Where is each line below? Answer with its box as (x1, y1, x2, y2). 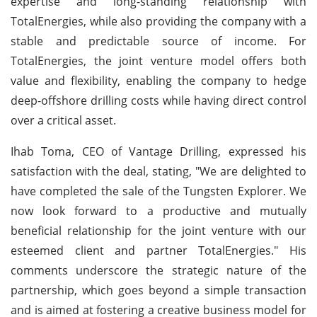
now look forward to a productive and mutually (11, 202, 306, 219)
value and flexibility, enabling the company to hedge (11, 72, 306, 88)
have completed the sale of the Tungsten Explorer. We (11, 183, 306, 199)
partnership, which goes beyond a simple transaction (11, 282, 306, 298)
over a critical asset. (11, 112, 116, 128)
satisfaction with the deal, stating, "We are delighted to (11, 163, 306, 179)
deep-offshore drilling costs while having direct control (11, 92, 306, 108)
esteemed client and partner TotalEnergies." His (11, 242, 306, 258)
